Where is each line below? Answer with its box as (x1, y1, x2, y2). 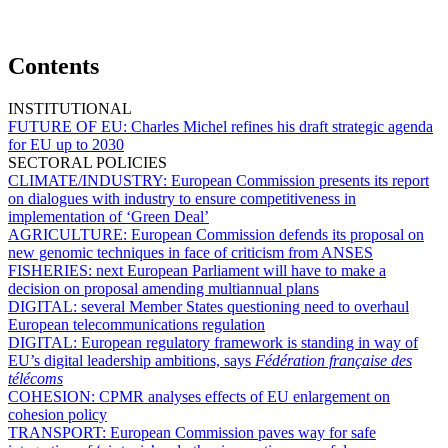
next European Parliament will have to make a (96, 261, 386, 279)
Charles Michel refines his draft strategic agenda (131, 117, 433, 135)
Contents (8, 52, 99, 79)
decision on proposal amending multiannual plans (8, 279, 319, 297)
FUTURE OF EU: (8, 117, 131, 135)
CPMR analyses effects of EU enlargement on (99, 387, 390, 405)
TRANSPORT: (8, 423, 110, 441)
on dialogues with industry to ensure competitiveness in (8, 189, 356, 207)
